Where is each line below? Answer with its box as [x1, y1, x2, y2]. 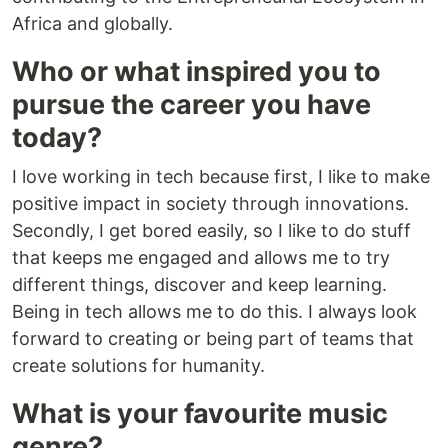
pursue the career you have [12, 88, 371, 122]
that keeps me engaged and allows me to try [12, 247, 390, 269]
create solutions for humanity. [12, 355, 265, 377]
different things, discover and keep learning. [12, 274, 387, 296]
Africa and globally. [12, 13, 173, 35]
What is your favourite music [12, 397, 388, 431]
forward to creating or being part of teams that [12, 328, 414, 350]
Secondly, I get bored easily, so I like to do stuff [12, 220, 411, 242]
